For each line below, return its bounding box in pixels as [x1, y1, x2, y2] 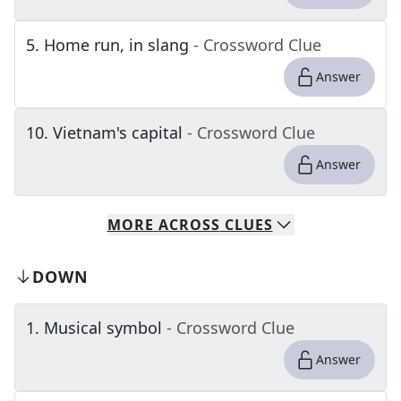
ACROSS [158, 215, 220, 235]
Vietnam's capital [53, 122, 183, 143]
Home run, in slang [44, 34, 189, 55]
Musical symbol [44, 317, 162, 338]
